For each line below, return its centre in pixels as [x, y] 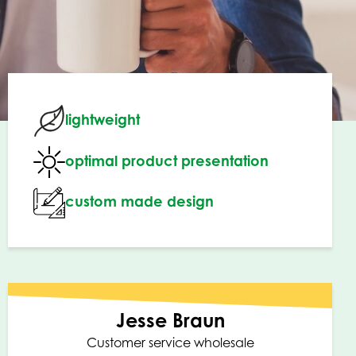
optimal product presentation [167, 160]
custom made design [139, 201]
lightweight [103, 119]
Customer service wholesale [170, 343]
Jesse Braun [170, 321]
